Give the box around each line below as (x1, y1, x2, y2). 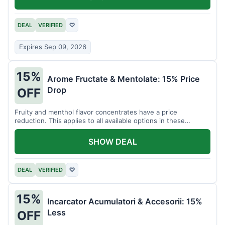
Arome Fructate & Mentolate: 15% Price (47, 74, 200, 84)
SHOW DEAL (88, 136, 137, 147)
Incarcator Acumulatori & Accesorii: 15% (47, 196, 202, 206)
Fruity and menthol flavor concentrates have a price (15, 107, 177, 116)
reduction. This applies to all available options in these (15, 116, 185, 125)
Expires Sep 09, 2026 (19, 43, 86, 51)
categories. (15, 125, 50, 133)
